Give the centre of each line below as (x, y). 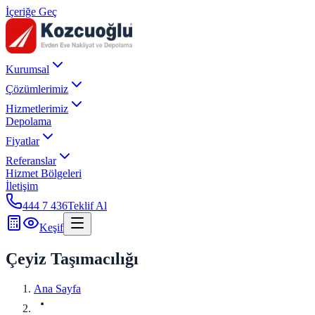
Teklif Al (87, 206)
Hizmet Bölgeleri (44, 173)
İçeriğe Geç (31, 12)
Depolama (28, 121)
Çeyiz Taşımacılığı (72, 258)
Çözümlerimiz (37, 89)
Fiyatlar (22, 141)
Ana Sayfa (57, 288)
